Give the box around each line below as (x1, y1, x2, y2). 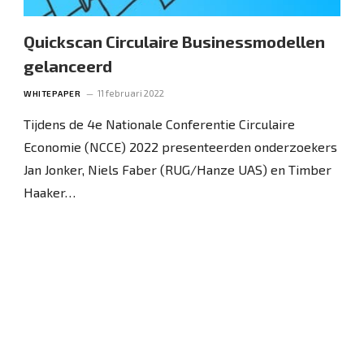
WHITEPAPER (24, 88, 81, 98)
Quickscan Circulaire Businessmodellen (24, 31, 326, 51)
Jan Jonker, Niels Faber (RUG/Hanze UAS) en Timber (24, 161, 332, 177)
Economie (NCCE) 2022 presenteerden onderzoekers (24, 138, 338, 154)
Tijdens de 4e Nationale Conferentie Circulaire (24, 115, 296, 132)
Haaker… (24, 184, 76, 200)
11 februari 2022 (97, 87, 165, 98)
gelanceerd (24, 55, 113, 76)
